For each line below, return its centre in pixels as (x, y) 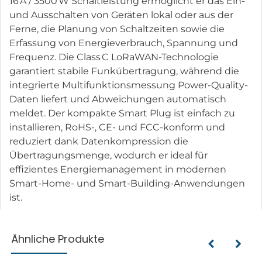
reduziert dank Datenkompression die (99, 141)
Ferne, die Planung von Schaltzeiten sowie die (117, 29)
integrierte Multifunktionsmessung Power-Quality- (129, 85)
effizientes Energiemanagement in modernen (118, 169)
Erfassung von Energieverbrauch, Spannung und (124, 43)
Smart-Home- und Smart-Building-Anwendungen (127, 183)
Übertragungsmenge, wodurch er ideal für (108, 155)
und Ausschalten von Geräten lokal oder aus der (121, 15)
